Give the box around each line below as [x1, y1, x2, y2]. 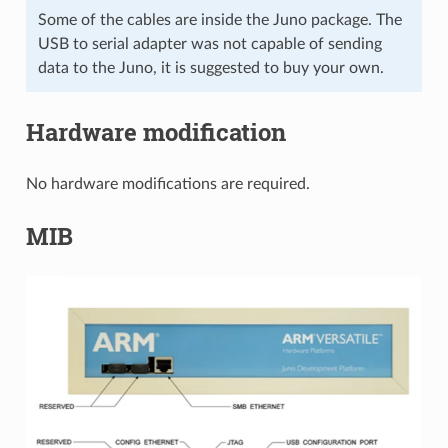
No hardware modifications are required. [25, 175, 310, 192]
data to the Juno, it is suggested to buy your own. [37, 59, 384, 76]
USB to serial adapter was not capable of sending [37, 35, 382, 52]
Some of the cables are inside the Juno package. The [37, 11, 402, 28]
